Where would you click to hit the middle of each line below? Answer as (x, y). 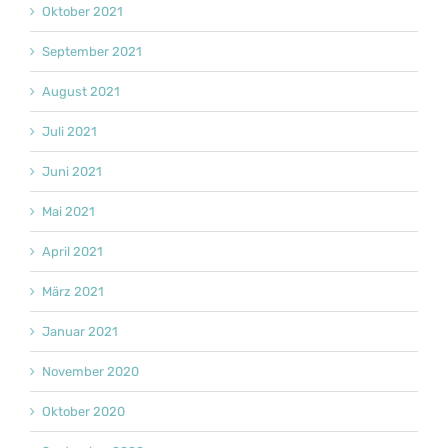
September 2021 (92, 52)
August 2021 (81, 92)
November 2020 (90, 372)
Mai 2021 (68, 212)
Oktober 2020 (83, 412)
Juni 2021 (72, 172)
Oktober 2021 (82, 12)
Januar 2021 (80, 332)
